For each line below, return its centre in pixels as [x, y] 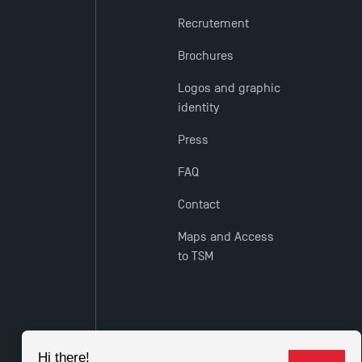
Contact [199, 205]
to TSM [196, 257]
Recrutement [214, 24]
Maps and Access [226, 237]
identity [199, 108]
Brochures [206, 56]
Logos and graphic [229, 88]
